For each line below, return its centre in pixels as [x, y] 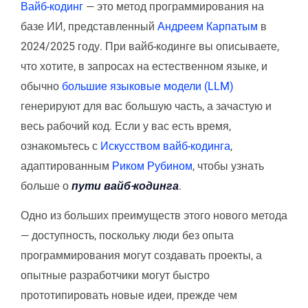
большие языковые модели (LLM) [148, 86]
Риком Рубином [152, 166]
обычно [41, 86]
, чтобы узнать [228, 166]
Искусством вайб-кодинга [165, 146]
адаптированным [66, 166]
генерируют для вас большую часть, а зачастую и [146, 106]
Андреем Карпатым [208, 26]
